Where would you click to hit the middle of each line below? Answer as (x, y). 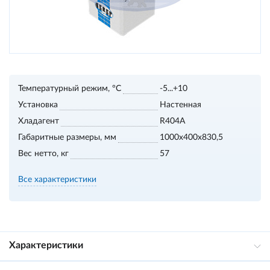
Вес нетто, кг (43, 154)
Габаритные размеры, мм (67, 137)
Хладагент (39, 121)
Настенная (181, 105)
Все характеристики (57, 180)
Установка (38, 105)
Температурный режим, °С (70, 89)
